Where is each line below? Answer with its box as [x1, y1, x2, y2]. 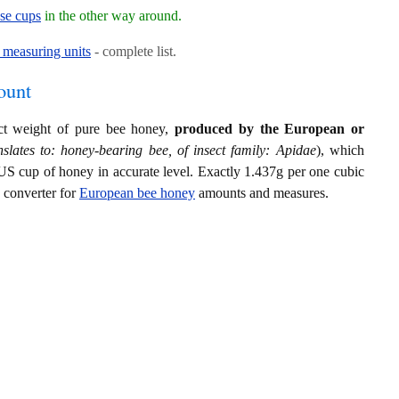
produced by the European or [175, 120, 365, 136]
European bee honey [79, 184, 195, 200]
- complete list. [91, 43, 176, 59]
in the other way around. [41, 7, 182, 23]
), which [315, 142, 365, 158]
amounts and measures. [195, 184, 329, 200]
